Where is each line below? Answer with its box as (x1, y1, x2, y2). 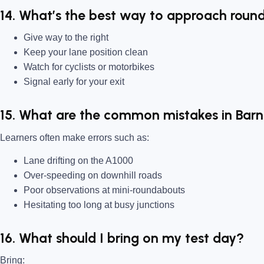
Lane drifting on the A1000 (24, 156, 133, 166)
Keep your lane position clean (24, 47, 148, 58)
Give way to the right (24, 32, 108, 43)
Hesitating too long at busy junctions (24, 200, 174, 210)
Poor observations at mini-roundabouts (24, 185, 185, 196)
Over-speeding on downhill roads (24, 170, 162, 181)
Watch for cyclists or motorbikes (24, 62, 154, 72)
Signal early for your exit (24, 77, 124, 87)
